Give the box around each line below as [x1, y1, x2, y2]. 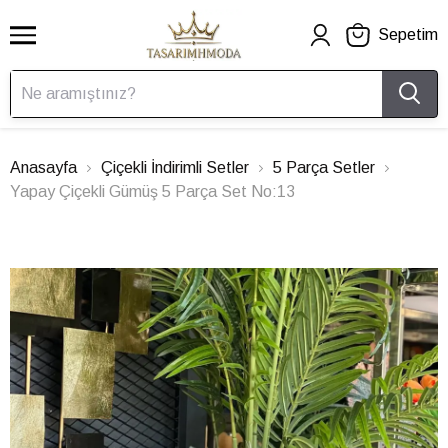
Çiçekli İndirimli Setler [101, 159, 249, 176]
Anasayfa [10, 159, 77, 176]
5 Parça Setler [273, 159, 375, 176]
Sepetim [378, 26, 438, 43]
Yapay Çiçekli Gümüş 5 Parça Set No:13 [10, 183, 295, 200]
